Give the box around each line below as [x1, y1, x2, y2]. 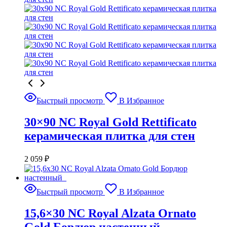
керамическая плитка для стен [24, 129, 195, 143]
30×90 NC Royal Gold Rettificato [24, 116, 197, 129]
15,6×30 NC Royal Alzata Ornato [24, 207, 196, 220]
